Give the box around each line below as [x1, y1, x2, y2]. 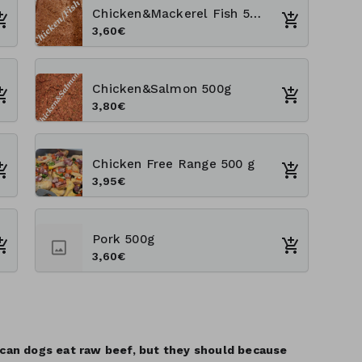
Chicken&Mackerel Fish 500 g [249, 6, 261, 22]
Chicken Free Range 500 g [92, 157, 255, 172]
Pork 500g [92, 232, 154, 247]
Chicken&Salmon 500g [92, 82, 231, 97]
